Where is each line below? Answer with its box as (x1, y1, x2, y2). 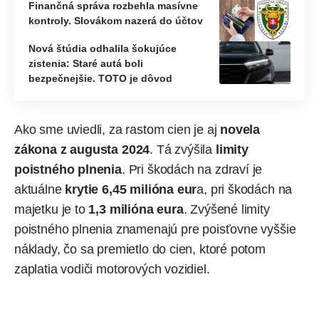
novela (220, 122, 261, 137)
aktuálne (14, 182, 66, 197)
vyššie (257, 221, 296, 236)
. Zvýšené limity (183, 202, 270, 216)
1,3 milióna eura (88, 202, 184, 216)
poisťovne (202, 221, 258, 236)
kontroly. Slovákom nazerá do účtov (28, 14, 203, 26)
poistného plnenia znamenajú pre (14, 221, 203, 236)
